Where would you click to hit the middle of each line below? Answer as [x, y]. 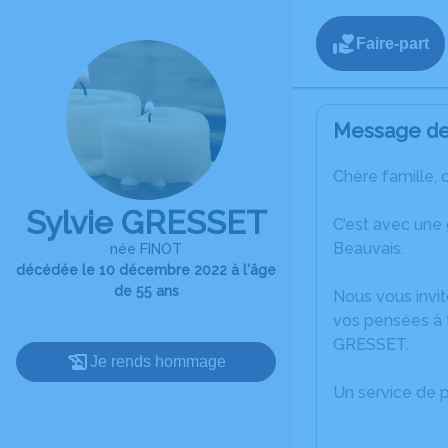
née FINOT [146, 249]
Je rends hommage [158, 361]
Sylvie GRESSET [146, 222]
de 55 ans [146, 291]
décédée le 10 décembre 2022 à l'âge [146, 270]
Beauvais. [368, 248]
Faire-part [392, 43]
